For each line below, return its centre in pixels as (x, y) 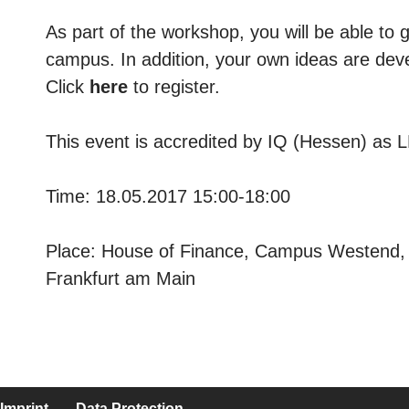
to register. (174, 87)
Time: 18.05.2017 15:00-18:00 (168, 196)
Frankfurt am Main (121, 278)
